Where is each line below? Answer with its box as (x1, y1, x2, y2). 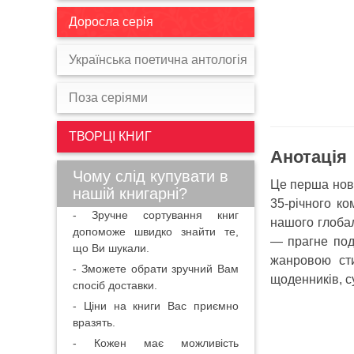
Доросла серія (69, 15, 153, 28)
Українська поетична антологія (69, 53, 247, 66)
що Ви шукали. (73, 242, 149, 254)
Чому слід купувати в (73, 168, 228, 185)
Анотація (270, 147, 347, 167)
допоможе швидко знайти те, (73, 225, 239, 238)
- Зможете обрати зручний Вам (73, 262, 239, 275)
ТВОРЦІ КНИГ (69, 130, 152, 143)
